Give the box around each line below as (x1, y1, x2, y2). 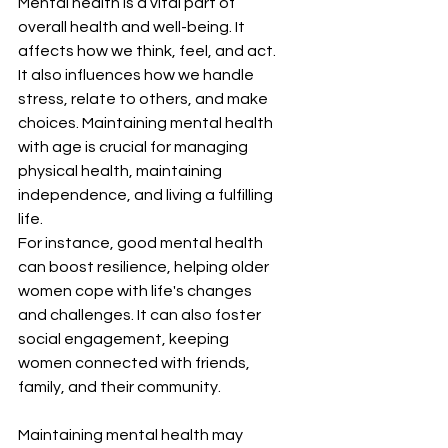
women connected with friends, (18, 355, 253, 372)
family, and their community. (18, 379, 221, 396)
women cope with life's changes (18, 283, 255, 300)
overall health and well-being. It (18, 19, 248, 36)
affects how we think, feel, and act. (18, 43, 279, 60)
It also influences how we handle (18, 67, 257, 84)
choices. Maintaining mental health (18, 115, 276, 132)
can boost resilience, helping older (18, 259, 272, 276)
